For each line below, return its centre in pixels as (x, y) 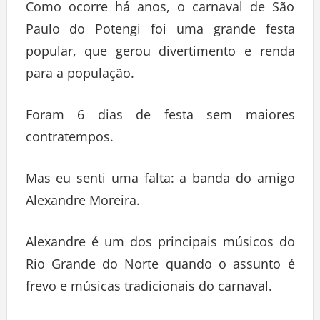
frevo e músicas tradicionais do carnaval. (149, 290)
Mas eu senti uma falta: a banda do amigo (160, 182)
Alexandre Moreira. (82, 204)
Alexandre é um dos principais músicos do (160, 245)
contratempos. (69, 140)
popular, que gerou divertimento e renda (160, 55)
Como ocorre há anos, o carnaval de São (160, 10)
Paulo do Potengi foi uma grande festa (160, 32)
